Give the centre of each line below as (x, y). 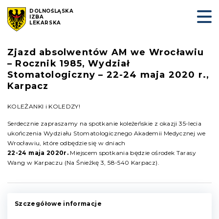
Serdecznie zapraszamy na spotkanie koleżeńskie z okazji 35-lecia (105, 123)
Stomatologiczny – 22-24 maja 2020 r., (109, 75)
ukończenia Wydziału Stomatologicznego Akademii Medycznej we (107, 133)
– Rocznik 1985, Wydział (69, 64)
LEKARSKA (45, 23)
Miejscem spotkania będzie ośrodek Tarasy (132, 153)
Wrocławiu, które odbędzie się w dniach (66, 143)
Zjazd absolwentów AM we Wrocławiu (106, 52)
